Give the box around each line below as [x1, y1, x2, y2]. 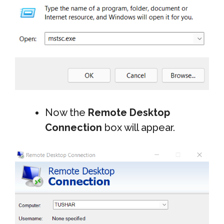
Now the [45, 106, 88, 118]
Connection [45, 121, 102, 133]
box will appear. [102, 121, 175, 133]
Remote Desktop [88, 106, 170, 118]
